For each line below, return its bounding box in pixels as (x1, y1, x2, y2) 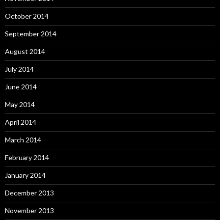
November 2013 (5, 206, 54, 215)
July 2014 (5, 65, 34, 74)
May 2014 (5, 100, 35, 109)
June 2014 (5, 82, 37, 91)
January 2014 (5, 171, 46, 180)
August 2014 (5, 47, 45, 56)
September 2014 (5, 29, 56, 38)
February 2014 (5, 153, 49, 162)
